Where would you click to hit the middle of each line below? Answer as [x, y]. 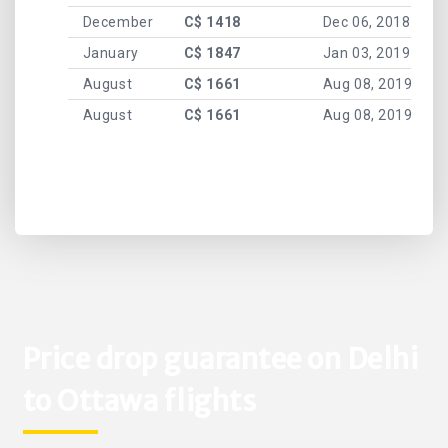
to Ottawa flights [139, 400]
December [118, 22]
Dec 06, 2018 [366, 22]
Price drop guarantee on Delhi [220, 358]
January [110, 53]
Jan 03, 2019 [366, 53]
